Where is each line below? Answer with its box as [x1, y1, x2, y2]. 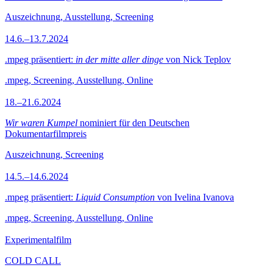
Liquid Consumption [76, 192, 155, 202]
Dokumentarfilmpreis [5, 129, 87, 139]
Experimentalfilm [5, 235, 71, 245]
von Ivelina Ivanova [155, 192, 234, 202]
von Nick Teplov [163, 54, 231, 65]
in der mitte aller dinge [76, 54, 163, 65]
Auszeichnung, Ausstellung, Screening [5, 12, 154, 22]
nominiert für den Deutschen [77, 118, 190, 128]
